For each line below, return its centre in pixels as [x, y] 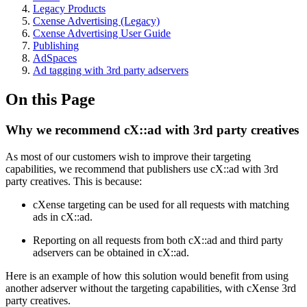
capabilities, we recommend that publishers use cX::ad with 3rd [142, 169]
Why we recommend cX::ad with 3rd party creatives [152, 130]
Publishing [56, 46]
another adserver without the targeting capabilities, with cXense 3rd [151, 288]
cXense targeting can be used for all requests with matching [161, 204]
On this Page [50, 99]
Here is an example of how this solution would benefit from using [147, 275]
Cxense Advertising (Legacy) [96, 21]
